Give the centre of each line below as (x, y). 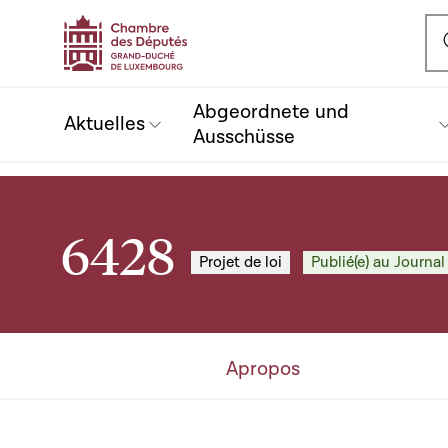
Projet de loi (240, 262)
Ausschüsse (244, 136)
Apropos (263, 369)
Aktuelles (104, 124)
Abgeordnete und (271, 111)
